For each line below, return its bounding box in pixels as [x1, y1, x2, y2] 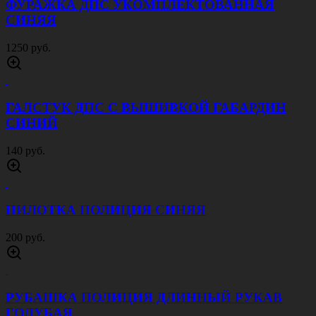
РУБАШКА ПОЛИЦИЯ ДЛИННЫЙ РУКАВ [6, 289, 282, 305]
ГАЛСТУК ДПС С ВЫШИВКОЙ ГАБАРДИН [6, 99, 286, 115]
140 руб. [6, 144, 45, 157]
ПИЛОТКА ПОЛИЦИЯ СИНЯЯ [6, 202, 206, 218]
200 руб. [6, 231, 45, 244]
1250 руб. [6, 42, 51, 54]
